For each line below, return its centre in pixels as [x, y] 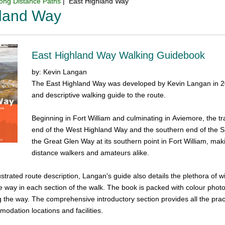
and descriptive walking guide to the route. [99, 95]
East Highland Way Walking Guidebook [119, 55]
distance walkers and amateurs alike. [92, 153]
